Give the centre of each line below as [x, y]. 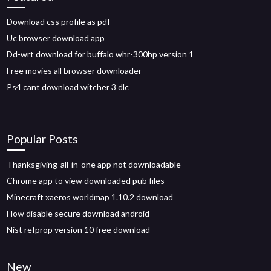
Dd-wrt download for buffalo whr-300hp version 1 [100, 54]
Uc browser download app [56, 38]
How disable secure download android [78, 213]
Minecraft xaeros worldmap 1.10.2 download [90, 197]
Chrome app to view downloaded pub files [86, 181]
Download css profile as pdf [59, 21]
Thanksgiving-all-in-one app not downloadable [94, 164]
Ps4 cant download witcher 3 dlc [68, 87]
